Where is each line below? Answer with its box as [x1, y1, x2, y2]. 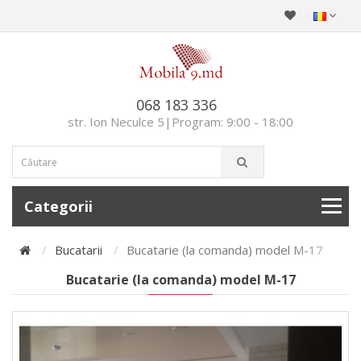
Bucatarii [55, 242, 102, 258]
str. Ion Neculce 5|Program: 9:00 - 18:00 [68, 114, 293, 130]
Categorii [24, 197, 93, 216]
